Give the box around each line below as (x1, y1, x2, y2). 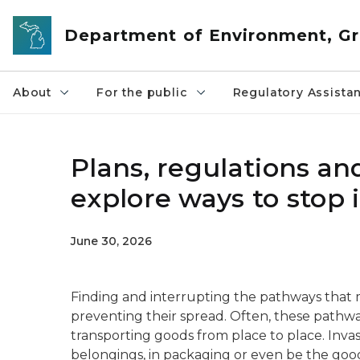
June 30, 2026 (71, 234, 152, 248)
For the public (96, 85, 188, 100)
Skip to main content (7, 10, 137, 24)
